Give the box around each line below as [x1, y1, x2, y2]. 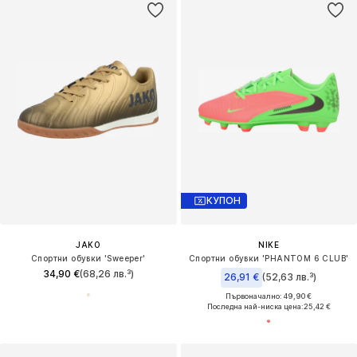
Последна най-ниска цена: [206, 301, 304, 311]
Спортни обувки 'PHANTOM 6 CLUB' [189, 253, 349, 263]
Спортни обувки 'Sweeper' [30, 253, 146, 263]
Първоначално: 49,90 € [226, 291, 312, 300]
